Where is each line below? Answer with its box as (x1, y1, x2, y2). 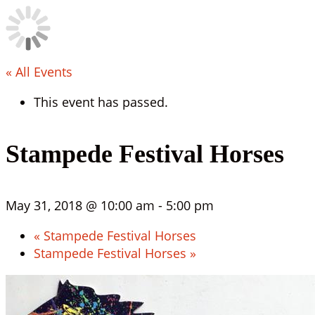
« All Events (6, 63, 72, 80)
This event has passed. (34, 94, 168, 110)
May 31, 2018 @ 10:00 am (6, 197, 155, 214)
